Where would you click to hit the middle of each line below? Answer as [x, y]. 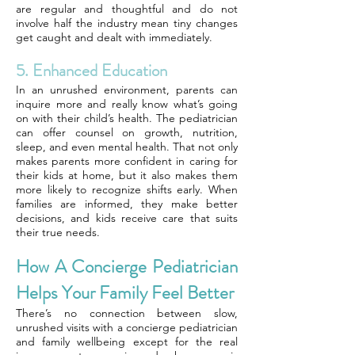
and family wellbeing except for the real [127, 342]
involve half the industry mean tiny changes [127, 23]
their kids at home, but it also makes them [127, 175]
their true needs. [58, 232]
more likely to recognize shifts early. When [127, 189]
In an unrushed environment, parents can [127, 90]
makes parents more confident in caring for [127, 161]
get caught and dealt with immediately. [114, 37]
